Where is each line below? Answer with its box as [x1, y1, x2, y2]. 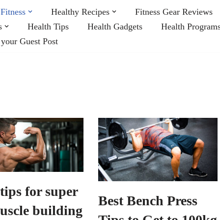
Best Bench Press [98, 192, 197, 208]
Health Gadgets [87, 21, 142, 31]
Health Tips [27, 21, 69, 31]
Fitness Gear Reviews [135, 6, 213, 17]
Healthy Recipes [51, 6, 110, 17]
